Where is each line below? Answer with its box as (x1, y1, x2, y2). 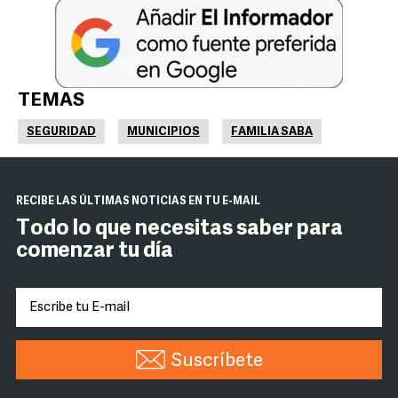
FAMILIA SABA (231, 126, 313, 138)
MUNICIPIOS (127, 126, 200, 138)
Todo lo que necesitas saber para (16, 219, 343, 240)
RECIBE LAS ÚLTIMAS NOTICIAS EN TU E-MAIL (16, 196, 260, 207)
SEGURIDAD (27, 126, 96, 138)
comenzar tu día (16, 241, 173, 262)
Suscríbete (171, 352, 263, 370)
